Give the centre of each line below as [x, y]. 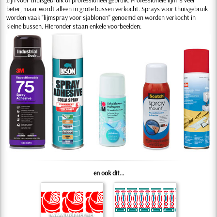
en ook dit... [108, 173]
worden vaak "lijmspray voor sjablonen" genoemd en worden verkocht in [101, 17]
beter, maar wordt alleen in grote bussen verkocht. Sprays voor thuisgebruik [107, 8]
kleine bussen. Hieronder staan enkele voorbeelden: [74, 26]
